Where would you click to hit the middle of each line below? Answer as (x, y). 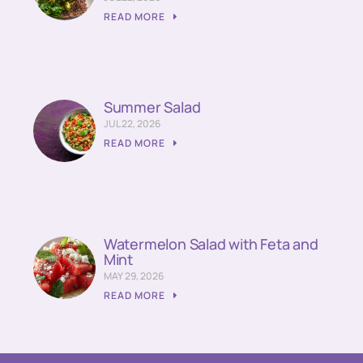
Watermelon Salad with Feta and (211, 243)
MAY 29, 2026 (133, 275)
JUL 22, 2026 (132, 123)
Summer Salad (152, 107)
